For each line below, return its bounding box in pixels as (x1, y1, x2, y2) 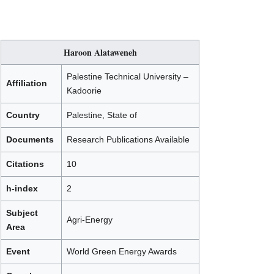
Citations (6, 158, 44, 169)
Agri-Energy (67, 214, 113, 224)
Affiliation (6, 78, 47, 88)
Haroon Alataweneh (63, 45, 137, 59)
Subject (6, 207, 38, 218)
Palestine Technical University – (67, 71, 188, 81)
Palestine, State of (67, 109, 137, 120)
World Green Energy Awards (67, 246, 177, 256)
